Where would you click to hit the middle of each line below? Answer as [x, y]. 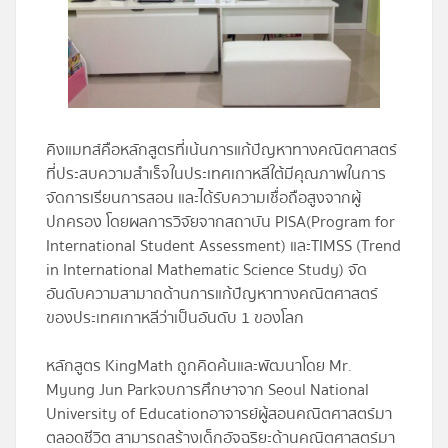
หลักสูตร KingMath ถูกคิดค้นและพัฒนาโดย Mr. [199, 366]
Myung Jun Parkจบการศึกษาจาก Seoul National [207, 390]
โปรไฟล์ [224, 44]
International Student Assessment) [166, 246]
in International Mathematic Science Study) [195, 270]
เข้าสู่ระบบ [52, 209]
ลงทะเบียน [54, 154]
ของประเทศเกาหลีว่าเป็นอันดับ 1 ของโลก [175, 318]
